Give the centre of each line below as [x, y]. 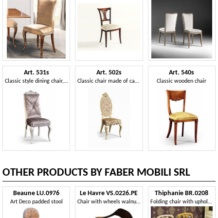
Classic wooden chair [182, 81]
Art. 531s [36, 73]
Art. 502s [109, 73]
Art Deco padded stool [36, 202]
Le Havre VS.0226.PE [109, 194]
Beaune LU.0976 [36, 194]
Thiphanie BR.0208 [182, 194]
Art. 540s [182, 73]
